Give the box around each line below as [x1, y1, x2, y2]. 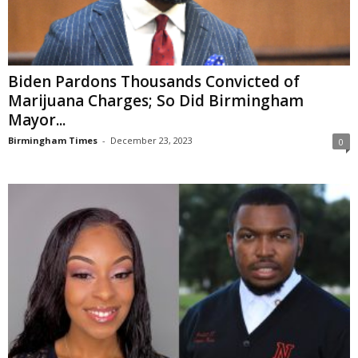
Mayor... [8, 109, 66, 131]
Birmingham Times [8, 134, 97, 147]
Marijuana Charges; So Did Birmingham [8, 90, 304, 112]
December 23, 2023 [110, 134, 193, 147]
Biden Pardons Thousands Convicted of [8, 71, 300, 93]
